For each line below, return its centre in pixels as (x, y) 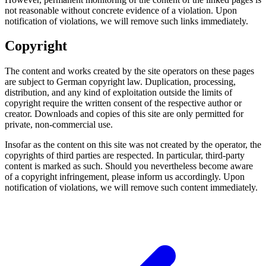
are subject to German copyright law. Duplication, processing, (120, 82)
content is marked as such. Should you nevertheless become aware (129, 166)
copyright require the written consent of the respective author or (123, 103)
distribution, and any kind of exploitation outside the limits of (118, 93)
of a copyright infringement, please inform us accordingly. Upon (125, 177)
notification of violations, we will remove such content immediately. (131, 188)
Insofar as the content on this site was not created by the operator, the (133, 145)
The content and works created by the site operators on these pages (129, 71)
